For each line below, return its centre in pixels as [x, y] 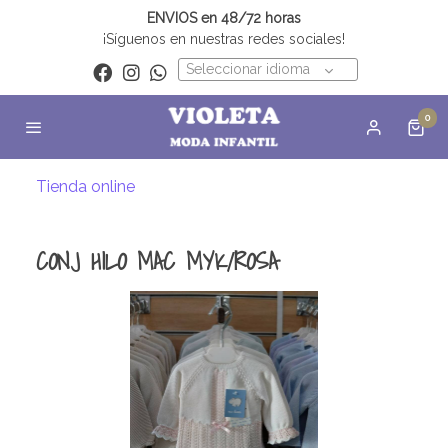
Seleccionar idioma [248, 69]
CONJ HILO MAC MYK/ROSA [157, 260]
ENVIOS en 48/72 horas [224, 18]
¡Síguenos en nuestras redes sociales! [224, 39]
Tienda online [85, 186]
